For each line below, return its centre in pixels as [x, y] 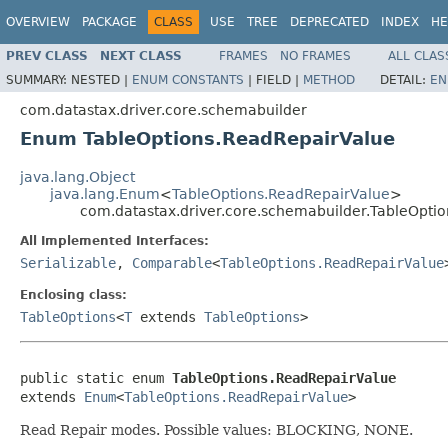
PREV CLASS [47, 55]
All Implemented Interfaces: [114, 240]
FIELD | [279, 79]
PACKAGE [109, 22]
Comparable [172, 262]
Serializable [68, 262]
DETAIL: [405, 79]
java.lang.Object [77, 176]
